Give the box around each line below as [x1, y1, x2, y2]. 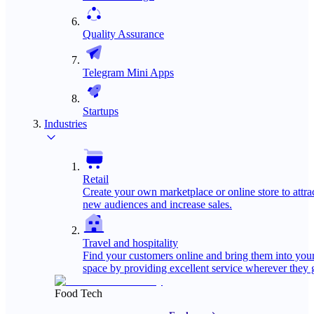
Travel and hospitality [83, 237, 178, 249]
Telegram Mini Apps [83, 67, 174, 78]
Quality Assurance [83, 28, 164, 40]
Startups [83, 105, 118, 117]
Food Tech [55, 287, 102, 299]
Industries [44, 118, 87, 130]
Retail [83, 173, 109, 185]
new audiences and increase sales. [83, 198, 232, 210]
